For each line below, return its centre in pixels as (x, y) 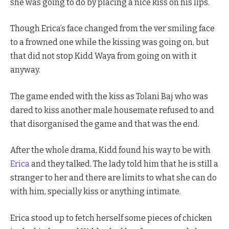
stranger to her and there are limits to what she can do (113, 178)
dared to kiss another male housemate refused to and (112, 110)
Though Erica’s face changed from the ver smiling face (112, 29)
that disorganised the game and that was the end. (105, 124)
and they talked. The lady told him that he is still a (124, 164)
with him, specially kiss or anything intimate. (96, 192)
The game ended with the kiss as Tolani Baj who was (109, 96)
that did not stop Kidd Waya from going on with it (104, 56)
